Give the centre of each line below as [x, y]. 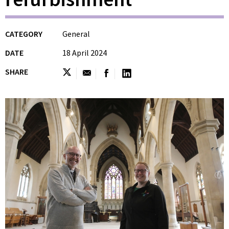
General [76, 34]
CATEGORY [24, 34]
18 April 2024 [85, 53]
